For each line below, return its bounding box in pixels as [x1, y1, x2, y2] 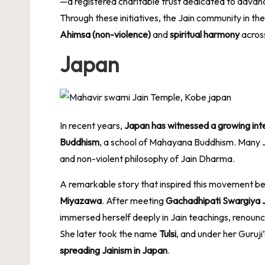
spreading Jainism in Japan [60, 244, 167, 256]
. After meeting [102, 194, 166, 206]
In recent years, [60, 119, 124, 131]
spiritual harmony [170, 28, 240, 40]
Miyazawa [60, 194, 102, 206]
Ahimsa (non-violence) [60, 28, 151, 40]
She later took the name [60, 227, 159, 240]
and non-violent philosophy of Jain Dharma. [60, 152, 235, 164]
